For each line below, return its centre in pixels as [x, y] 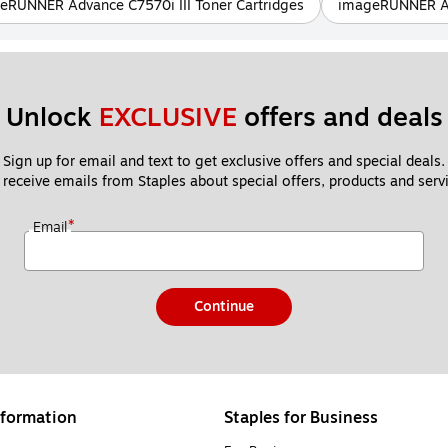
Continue [224, 306]
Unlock [52, 117]
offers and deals [339, 117]
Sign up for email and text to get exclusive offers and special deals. [224, 161]
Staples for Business [301, 417]
